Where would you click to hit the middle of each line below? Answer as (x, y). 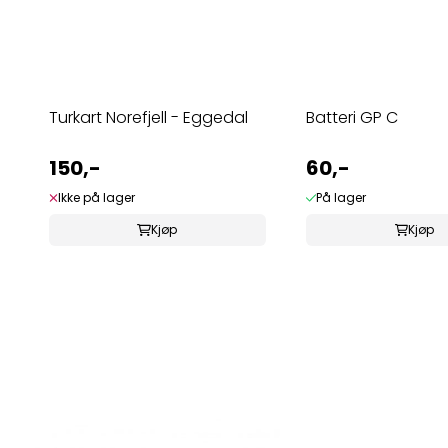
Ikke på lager (96, 197)
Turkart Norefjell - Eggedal (148, 117)
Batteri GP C (351, 117)
